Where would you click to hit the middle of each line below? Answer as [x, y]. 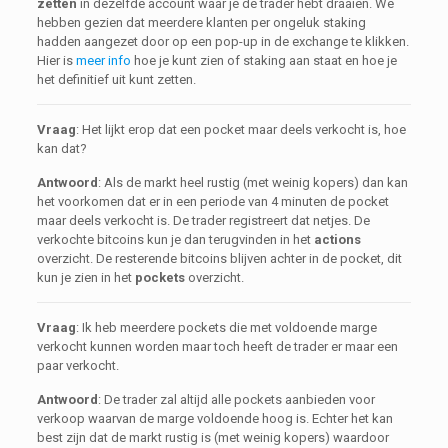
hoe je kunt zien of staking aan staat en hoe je [263, 60]
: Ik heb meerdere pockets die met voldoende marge [226, 327]
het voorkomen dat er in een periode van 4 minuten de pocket [212, 201]
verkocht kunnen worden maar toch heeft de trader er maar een [217, 346]
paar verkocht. [77, 365]
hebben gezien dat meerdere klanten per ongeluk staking [201, 22]
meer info [103, 60]
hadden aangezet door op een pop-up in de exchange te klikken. [222, 41]
